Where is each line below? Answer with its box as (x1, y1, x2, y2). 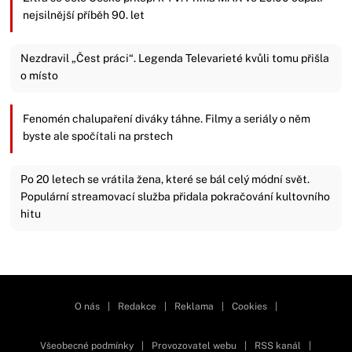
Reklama (174, 300, 214, 312)
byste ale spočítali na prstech (23, 129, 174, 142)
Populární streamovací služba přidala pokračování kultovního (20, 189, 331, 203)
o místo (20, 68, 59, 82)
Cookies (231, 300, 267, 312)
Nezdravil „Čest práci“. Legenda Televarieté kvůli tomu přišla (20, 51, 330, 64)
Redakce (117, 300, 156, 312)
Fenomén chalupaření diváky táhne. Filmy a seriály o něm (23, 112, 311, 125)
